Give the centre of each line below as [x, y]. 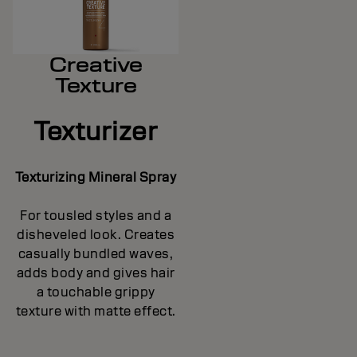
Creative [96, 64]
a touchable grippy [96, 292]
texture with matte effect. [96, 311]
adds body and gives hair [96, 273]
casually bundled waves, [96, 253]
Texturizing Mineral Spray [96, 177]
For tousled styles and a [96, 215]
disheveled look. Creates [96, 234]
